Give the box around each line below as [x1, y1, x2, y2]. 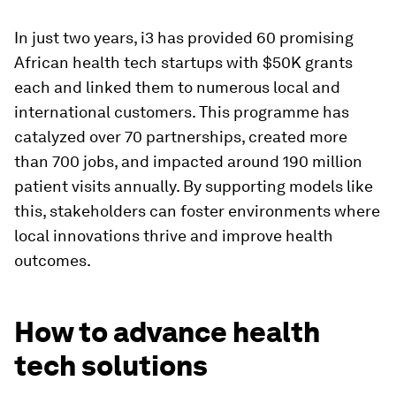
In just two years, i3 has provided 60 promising [14, 27, 354, 47]
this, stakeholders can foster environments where [14, 201, 380, 220]
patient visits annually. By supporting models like [14, 176, 373, 195]
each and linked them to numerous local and [14, 77, 340, 96]
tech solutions [14, 347, 208, 383]
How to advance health [14, 314, 320, 349]
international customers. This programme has [14, 102, 349, 121]
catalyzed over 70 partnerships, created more [14, 126, 347, 146]
